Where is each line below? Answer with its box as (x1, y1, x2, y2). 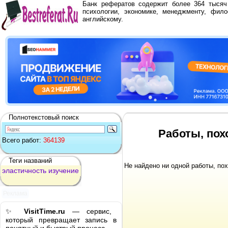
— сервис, (65, 207, 111, 215)
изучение (48, 166, 79, 175)
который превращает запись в (6, 216, 117, 224)
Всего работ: (2, 136, 43, 144)
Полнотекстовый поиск (9, 113, 79, 121)
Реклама (3, 189, 28, 197)
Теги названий (9, 157, 52, 164)
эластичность (2, 166, 46, 175)
